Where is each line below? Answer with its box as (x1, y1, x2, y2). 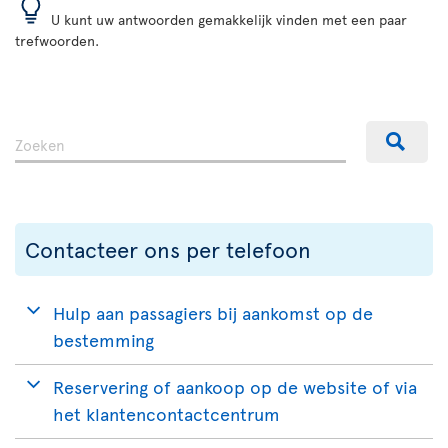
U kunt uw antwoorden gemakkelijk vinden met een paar (47, 10, 407, 29)
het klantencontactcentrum (53, 401, 280, 426)
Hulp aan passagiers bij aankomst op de (53, 300, 373, 325)
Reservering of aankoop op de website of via (53, 374, 417, 399)
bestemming (53, 327, 154, 352)
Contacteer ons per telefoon (25, 234, 311, 264)
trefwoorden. (15, 31, 99, 50)
